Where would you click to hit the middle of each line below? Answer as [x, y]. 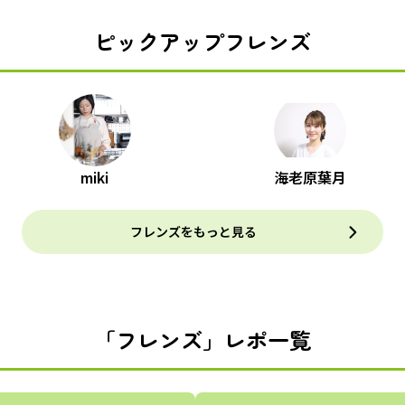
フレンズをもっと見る [193, 231]
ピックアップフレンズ [202, 41]
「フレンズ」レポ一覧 [202, 339]
